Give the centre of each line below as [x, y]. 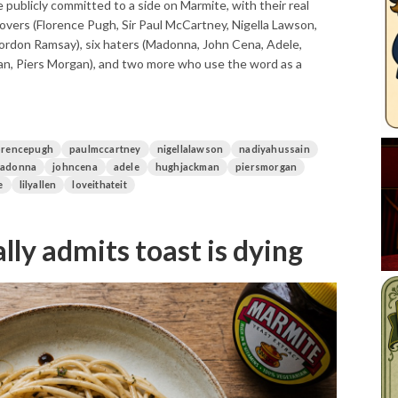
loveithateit [99, 184]
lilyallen [38, 184]
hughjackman [187, 167]
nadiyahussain [275, 149]
